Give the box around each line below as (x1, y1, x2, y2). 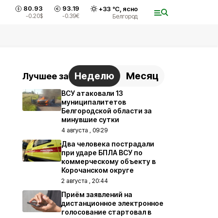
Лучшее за (22, 71, 69, 81)
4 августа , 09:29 (61, 127, 108, 134)
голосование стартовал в (61, 208, 151, 216)
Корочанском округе (61, 166, 134, 174)
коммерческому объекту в (61, 157, 156, 165)
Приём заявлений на (61, 190, 132, 199)
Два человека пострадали (61, 140, 154, 148)
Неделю (74, 70, 114, 82)
